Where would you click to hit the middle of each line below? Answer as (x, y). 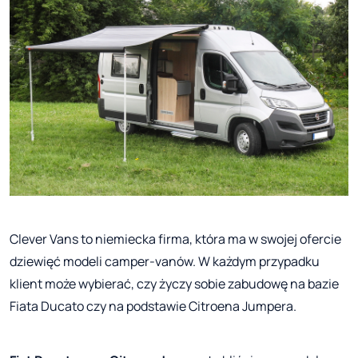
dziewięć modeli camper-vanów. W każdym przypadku (165, 262)
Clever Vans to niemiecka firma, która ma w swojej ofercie (175, 239)
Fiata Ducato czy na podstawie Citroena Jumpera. (153, 306)
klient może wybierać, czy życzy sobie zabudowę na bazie (174, 284)
